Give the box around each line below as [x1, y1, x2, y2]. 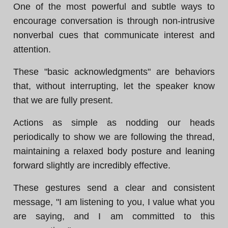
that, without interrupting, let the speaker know [13, 81, 215, 91]
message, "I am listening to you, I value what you [13, 197, 215, 207]
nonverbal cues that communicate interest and [13, 30, 215, 40]
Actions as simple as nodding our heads [13, 118, 215, 128]
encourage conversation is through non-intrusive [13, 16, 215, 26]
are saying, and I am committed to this [13, 211, 215, 221]
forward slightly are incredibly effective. [13, 160, 170, 170]
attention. [13, 44, 51, 54]
